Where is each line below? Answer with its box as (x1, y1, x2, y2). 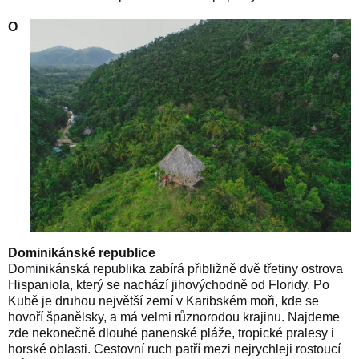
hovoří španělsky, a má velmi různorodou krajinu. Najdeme (8, 310, 340, 325)
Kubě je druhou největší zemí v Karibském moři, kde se (8, 294, 319, 309)
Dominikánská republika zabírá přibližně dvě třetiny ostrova (8, 262, 343, 276)
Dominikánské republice (8, 246, 155, 260)
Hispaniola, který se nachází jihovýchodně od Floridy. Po (8, 278, 329, 292)
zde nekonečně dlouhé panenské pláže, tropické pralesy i (8, 326, 334, 341)
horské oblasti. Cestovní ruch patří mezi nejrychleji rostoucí (8, 342, 341, 357)
